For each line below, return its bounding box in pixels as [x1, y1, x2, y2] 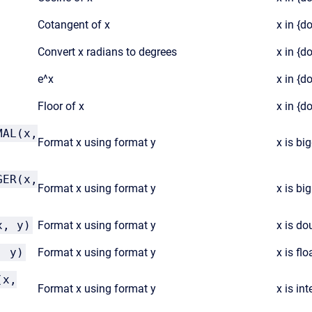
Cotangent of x [38, 18, 110, 31]
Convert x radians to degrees [38, 45, 177, 58]
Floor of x [38, 100, 84, 113]
